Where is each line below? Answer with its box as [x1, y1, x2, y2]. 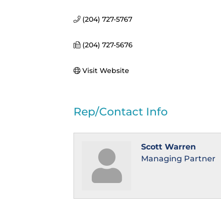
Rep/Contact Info [74, 105, 168, 119]
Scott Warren [141, 142, 196, 152]
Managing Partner [141, 154, 216, 164]
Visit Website [82, 66, 129, 75]
